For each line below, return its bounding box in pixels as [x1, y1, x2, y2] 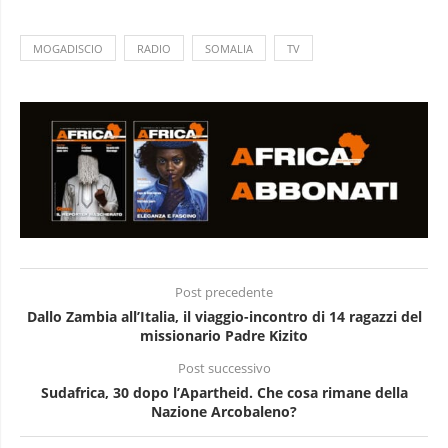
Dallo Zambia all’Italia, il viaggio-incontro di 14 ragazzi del [26, 307, 422, 327]
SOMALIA [205, 41, 253, 57]
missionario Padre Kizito [140, 326, 308, 346]
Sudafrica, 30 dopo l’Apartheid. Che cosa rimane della [40, 383, 408, 403]
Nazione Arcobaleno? [151, 402, 297, 422]
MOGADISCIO [33, 41, 103, 57]
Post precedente [175, 284, 273, 302]
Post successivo [177, 360, 271, 378]
